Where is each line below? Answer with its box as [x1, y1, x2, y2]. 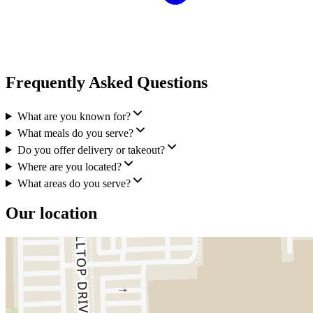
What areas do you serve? [17, 177, 131, 189]
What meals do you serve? [17, 126, 133, 139]
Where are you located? [17, 160, 122, 173]
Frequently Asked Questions [6, 73, 208, 92]
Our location [6, 203, 97, 222]
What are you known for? [17, 110, 131, 122]
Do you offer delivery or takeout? [17, 143, 165, 156]
